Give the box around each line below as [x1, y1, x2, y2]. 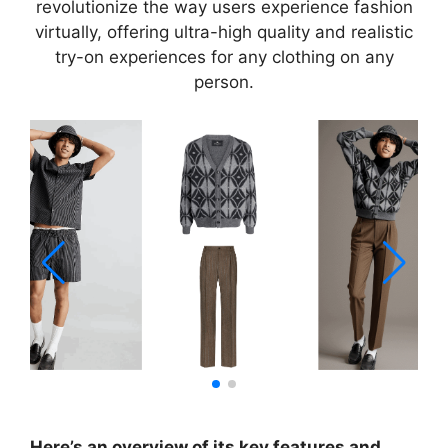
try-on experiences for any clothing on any [54, 46, 394, 67]
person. [194, 71, 254, 92]
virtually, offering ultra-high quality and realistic [35, 21, 413, 42]
